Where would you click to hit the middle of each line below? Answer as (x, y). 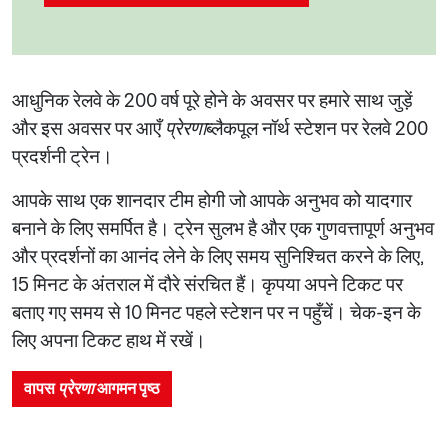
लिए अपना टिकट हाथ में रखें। (109, 340)
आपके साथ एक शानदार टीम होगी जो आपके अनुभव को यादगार (212, 200)
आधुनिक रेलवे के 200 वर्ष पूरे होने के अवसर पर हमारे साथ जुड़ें (212, 100)
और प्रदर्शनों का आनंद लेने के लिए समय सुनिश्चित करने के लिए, (218, 256)
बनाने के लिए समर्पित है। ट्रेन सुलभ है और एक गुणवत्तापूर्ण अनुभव (223, 228)
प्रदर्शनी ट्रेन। (62, 156)
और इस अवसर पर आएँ (88, 128)
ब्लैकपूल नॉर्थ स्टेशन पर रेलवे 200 (317, 128)
